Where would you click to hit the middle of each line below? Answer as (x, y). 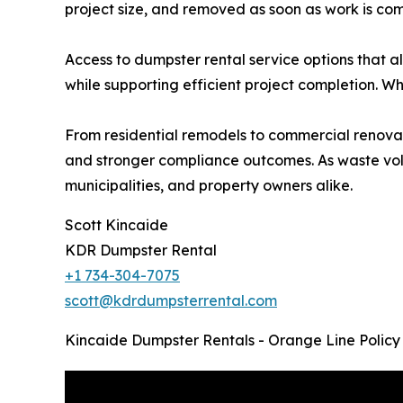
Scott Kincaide (116, 225)
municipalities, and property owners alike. (209, 186)
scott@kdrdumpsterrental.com (171, 301)
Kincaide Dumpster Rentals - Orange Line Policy (233, 340)
